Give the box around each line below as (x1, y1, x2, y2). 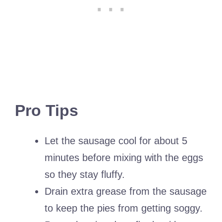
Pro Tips (15, 101, 78, 119)
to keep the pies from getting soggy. (45, 202, 203, 214)
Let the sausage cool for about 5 (45, 135, 187, 146)
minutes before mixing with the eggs (45, 152, 203, 163)
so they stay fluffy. (45, 168, 125, 180)
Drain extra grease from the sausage (45, 185, 207, 197)
